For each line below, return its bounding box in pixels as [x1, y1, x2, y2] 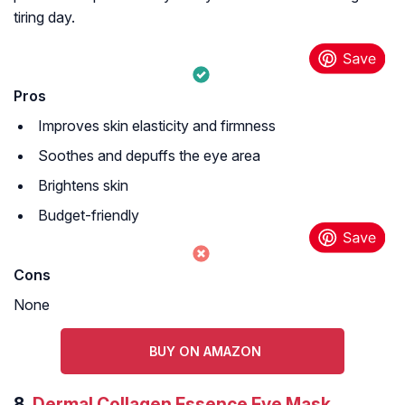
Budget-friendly [38, 206, 139, 225]
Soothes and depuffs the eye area [38, 146, 260, 165]
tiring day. [14, 8, 75, 27]
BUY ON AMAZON [148, 344, 261, 360]
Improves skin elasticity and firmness [38, 117, 276, 136]
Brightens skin [38, 176, 128, 195]
